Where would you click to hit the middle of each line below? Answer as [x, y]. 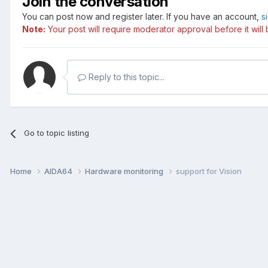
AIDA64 [59, 171]
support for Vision [209, 171]
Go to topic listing [57, 133]
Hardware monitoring [125, 171]
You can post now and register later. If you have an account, [142, 17]
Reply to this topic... [125, 77]
